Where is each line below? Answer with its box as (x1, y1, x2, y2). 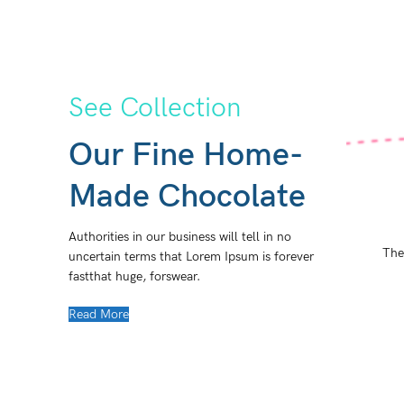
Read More (69, 307, 129, 323)
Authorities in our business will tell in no (69, 229, 291, 245)
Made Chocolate (69, 178, 306, 217)
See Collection (69, 92, 241, 125)
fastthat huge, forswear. (69, 269, 200, 285)
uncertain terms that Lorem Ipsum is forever (69, 249, 314, 265)
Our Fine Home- (69, 136, 303, 176)
